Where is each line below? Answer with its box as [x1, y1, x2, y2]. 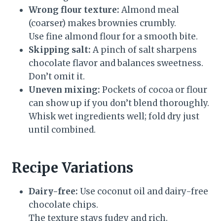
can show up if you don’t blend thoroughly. [29, 98, 209, 109]
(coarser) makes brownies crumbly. [29, 18, 176, 29]
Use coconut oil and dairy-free [78, 186, 208, 197]
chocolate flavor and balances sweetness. [29, 58, 203, 69]
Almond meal [119, 4, 179, 16]
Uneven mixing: [29, 84, 100, 96]
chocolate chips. [29, 199, 98, 211]
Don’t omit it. [29, 71, 85, 82]
